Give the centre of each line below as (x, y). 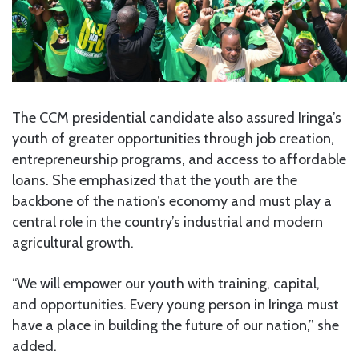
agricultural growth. (73, 242)
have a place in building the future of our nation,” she (175, 325)
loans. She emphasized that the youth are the (155, 180)
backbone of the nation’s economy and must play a (172, 201)
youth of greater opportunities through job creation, (173, 138)
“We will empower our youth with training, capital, (166, 283)
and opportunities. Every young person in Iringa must (175, 304)
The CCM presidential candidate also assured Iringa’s (177, 117)
